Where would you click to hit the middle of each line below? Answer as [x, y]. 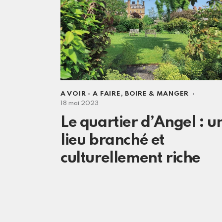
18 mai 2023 [80, 104]
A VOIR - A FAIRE [91, 94]
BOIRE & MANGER [157, 94]
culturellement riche [131, 159]
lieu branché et [113, 141]
